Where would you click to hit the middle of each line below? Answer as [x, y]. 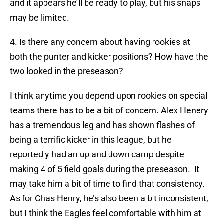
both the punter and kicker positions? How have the [109, 57]
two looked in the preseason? [66, 71]
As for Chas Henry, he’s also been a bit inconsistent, [109, 198]
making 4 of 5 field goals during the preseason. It [105, 169]
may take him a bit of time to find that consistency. [107, 184]
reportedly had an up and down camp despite [97, 154]
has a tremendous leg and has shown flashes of [102, 125]
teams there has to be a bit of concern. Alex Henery [109, 110]
